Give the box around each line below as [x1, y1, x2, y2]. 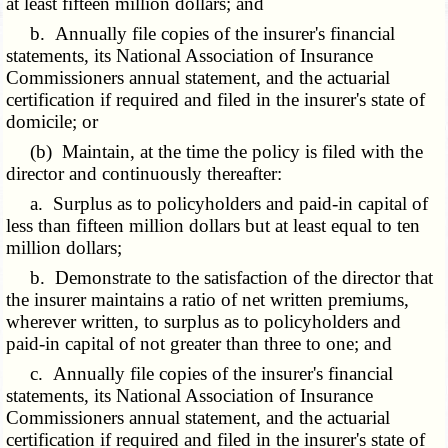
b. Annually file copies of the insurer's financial [6, 23, 396, 45]
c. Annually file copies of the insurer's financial [6, 363, 394, 385]
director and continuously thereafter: [6, 163, 283, 185]
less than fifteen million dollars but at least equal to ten [6, 215, 421, 237]
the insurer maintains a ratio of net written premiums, [6, 289, 410, 311]
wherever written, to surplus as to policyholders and [6, 311, 402, 333]
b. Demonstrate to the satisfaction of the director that [6, 267, 434, 289]
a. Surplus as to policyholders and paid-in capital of [6, 193, 429, 215]
